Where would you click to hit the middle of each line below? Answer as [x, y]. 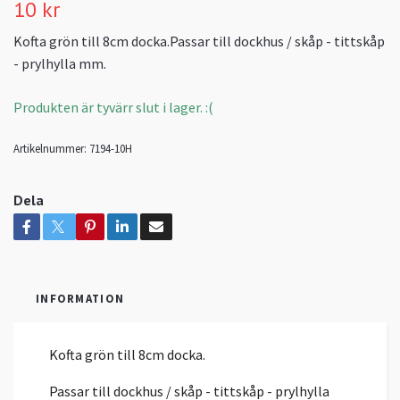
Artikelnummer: [50, 148]
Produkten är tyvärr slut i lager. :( [113, 107]
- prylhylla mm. [60, 63]
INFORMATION [80, 298]
